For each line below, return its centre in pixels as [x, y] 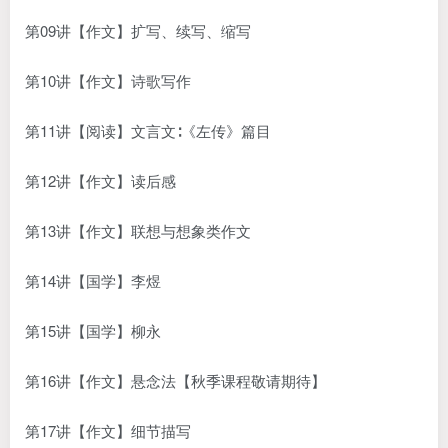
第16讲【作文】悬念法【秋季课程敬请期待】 [175, 380]
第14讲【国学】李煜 [93, 280]
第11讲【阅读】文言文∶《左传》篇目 [148, 130]
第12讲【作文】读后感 [100, 180]
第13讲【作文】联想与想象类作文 [138, 230]
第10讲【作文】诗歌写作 [108, 80]
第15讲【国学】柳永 [93, 330]
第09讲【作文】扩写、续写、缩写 [138, 30]
